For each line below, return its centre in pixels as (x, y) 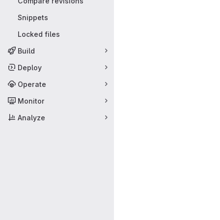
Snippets (33, 17)
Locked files (39, 34)
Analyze (31, 117)
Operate (32, 84)
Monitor (31, 101)
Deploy (30, 67)
